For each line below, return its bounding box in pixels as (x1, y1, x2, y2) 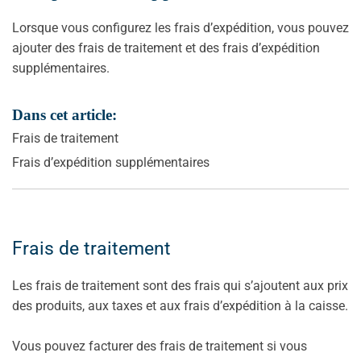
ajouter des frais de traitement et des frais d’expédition (12, 40, 320, 56)
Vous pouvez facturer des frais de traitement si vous (12, 338, 307, 355)
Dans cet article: (12, 106, 117, 124)
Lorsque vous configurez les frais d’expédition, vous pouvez (12, 20, 349, 36)
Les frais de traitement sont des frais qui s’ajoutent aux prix (12, 278, 348, 294)
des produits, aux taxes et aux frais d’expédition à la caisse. (12, 298, 348, 314)
